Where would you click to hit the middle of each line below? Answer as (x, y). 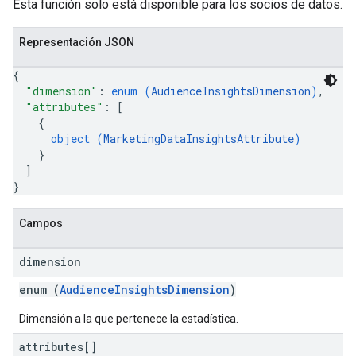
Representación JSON (77, 42)
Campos (41, 223)
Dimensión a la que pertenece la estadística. (129, 319)
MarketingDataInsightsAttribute (199, 139)
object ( (77, 139)
